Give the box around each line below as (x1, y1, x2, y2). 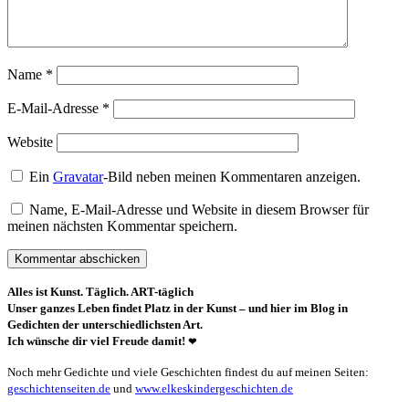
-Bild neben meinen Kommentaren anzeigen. (103, 169, 362, 185)
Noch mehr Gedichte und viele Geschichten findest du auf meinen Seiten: (7, 365, 369, 380)
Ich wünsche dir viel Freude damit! (7, 334, 188, 349)
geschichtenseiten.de (7, 382, 110, 396)
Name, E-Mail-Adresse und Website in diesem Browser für (29, 202, 369, 218)
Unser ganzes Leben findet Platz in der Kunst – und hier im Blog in (7, 301, 348, 316)
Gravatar (53, 169, 104, 185)
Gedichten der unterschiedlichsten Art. (7, 318, 203, 332)
